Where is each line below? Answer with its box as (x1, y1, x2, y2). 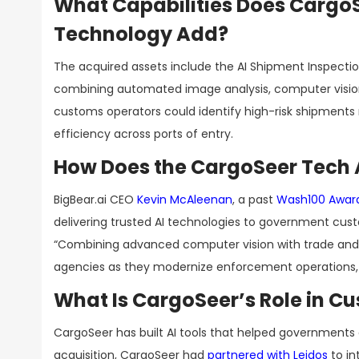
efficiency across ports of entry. (54, 126, 233, 142)
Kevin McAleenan (137, 192, 232, 208)
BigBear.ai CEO (54, 192, 137, 208)
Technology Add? (54, 21, 228, 47)
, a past (232, 192, 276, 208)
